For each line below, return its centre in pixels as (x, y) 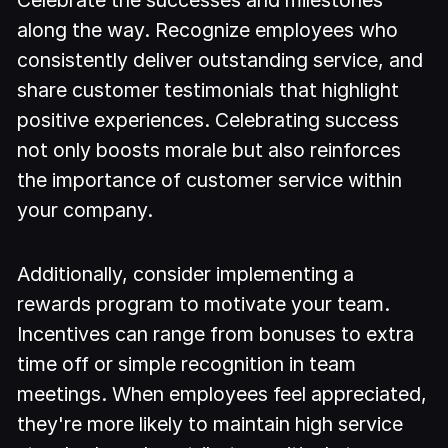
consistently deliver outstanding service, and (220, 59)
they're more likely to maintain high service (210, 424)
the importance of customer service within (210, 179)
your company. (85, 209)
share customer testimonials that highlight (208, 89)
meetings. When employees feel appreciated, (222, 394)
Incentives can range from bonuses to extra (216, 334)
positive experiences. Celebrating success (208, 119)
